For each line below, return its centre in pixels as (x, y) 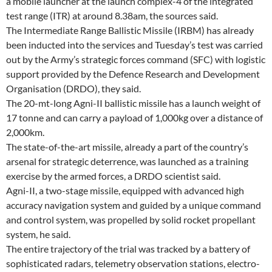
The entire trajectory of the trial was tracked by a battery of (128, 248)
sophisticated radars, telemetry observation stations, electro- (133, 263)
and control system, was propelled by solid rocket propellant (131, 219)
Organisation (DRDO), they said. (73, 88)
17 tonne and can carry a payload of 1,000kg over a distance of (134, 117)
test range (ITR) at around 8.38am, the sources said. (112, 15)
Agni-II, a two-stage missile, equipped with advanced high (125, 190)
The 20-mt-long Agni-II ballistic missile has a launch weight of (133, 103)
